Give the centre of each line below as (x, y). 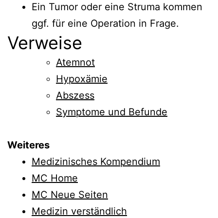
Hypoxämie (82, 79)
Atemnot (75, 62)
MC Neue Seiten (70, 194)
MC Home (55, 178)
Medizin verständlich (79, 211)
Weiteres (28, 145)
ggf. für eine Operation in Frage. (105, 23)
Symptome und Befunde (112, 112)
